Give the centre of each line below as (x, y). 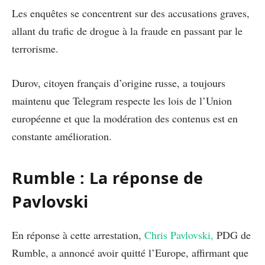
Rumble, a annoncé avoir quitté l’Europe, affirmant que (130, 252)
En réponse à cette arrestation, (78, 235)
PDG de (232, 235)
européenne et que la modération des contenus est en (125, 118)
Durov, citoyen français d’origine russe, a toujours (119, 83)
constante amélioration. (62, 136)
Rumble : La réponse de (108, 178)
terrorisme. (35, 49)
